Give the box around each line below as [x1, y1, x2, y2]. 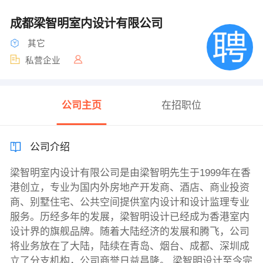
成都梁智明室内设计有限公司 [9, 16, 166, 30]
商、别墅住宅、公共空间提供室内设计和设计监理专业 [9, 197, 249, 208]
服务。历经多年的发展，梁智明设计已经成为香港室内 [9, 211, 249, 223]
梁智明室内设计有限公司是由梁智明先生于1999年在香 [9, 167, 251, 179]
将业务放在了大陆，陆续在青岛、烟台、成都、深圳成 [9, 241, 249, 252]
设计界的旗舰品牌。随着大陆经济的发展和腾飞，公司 [9, 226, 249, 238]
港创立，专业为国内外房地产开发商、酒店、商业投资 [9, 182, 249, 194]
